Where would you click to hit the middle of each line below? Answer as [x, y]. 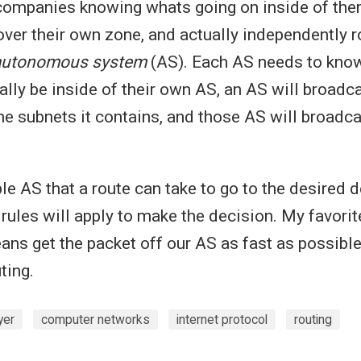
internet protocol [222, 320]
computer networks [95, 320]
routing [313, 320]
